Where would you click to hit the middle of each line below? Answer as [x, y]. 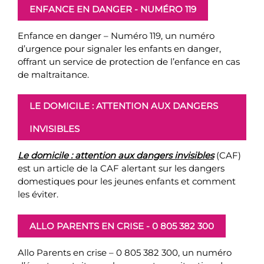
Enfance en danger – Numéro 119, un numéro [116, 35]
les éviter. [38, 194]
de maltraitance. [53, 74]
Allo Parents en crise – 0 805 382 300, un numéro [125, 252]
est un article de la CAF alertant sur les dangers [121, 168]
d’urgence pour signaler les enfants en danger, [119, 48]
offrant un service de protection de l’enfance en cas [129, 61]
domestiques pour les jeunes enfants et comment [127, 181]
